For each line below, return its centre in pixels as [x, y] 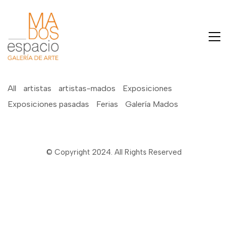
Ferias [107, 104]
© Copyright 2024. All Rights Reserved [114, 152]
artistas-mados [87, 88]
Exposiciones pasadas [48, 104]
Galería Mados [152, 104]
